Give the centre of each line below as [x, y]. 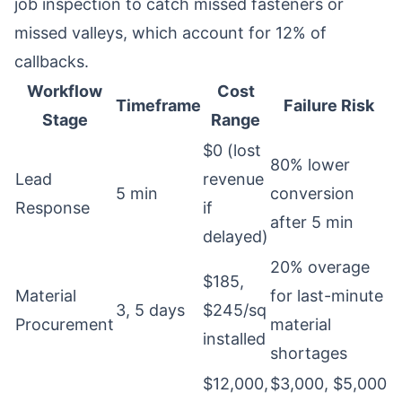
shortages [309, 353]
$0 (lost [232, 150]
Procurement [65, 324]
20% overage [320, 267]
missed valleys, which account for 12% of [170, 33]
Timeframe [158, 105]
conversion [312, 193]
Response [52, 208]
